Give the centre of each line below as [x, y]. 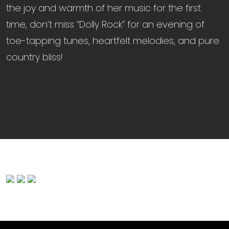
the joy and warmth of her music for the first [104, 8]
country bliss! [34, 57]
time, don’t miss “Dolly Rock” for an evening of [105, 24]
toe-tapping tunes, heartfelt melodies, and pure [113, 40]
